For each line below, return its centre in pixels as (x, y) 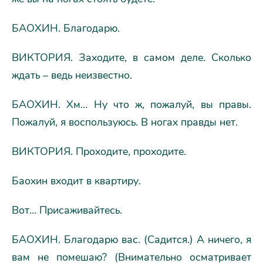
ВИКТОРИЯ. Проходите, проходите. (99, 151)
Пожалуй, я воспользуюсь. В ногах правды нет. (125, 122)
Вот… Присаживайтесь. (67, 210)
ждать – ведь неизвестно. (72, 75)
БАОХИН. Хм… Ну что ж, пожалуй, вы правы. (131, 104)
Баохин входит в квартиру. (76, 181)
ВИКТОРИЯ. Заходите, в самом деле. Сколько (131, 57)
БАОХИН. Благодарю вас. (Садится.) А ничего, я (131, 239)
